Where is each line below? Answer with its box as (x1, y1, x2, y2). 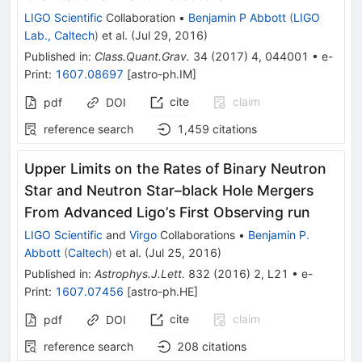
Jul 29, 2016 (135, 27, 204, 42)
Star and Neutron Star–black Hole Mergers (24, 181, 314, 199)
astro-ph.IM (131, 66, 192, 81)
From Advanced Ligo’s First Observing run (24, 203, 310, 221)
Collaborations (157, 227, 235, 242)
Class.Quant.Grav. (95, 48, 190, 63)
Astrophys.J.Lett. (95, 266, 185, 280)
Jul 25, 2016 (149, 245, 217, 259)
